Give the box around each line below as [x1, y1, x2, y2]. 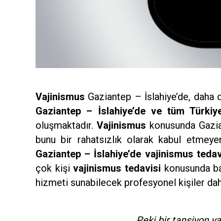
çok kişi [36, 162, 74, 174]
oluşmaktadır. [36, 119, 97, 131]
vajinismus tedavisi [73, 162, 161, 174]
